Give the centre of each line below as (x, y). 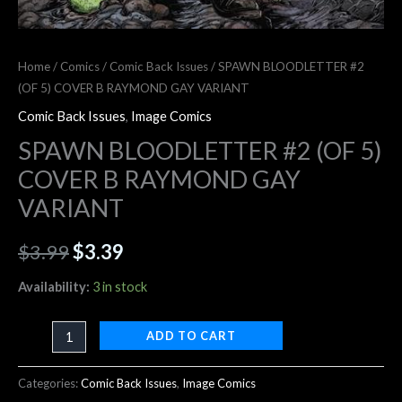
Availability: (54, 286)
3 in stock (120, 286)
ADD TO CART (191, 336)
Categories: (49, 384)
